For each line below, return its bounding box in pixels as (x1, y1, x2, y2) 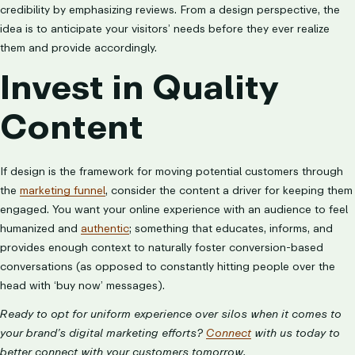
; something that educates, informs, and (129, 219, 333, 238)
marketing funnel (20, 181, 105, 200)
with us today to (251, 324, 340, 342)
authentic (81, 219, 129, 238)
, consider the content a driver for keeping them (105, 181, 353, 200)
